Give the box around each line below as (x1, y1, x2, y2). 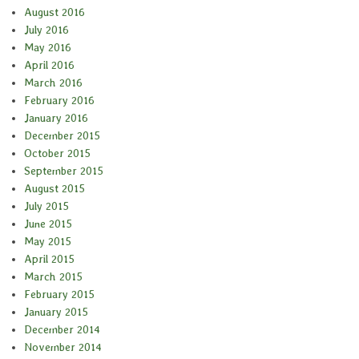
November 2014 (24, 341, 102, 354)
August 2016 (24, 6, 85, 19)
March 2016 (24, 76, 83, 90)
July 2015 (24, 200, 69, 213)
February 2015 (24, 288, 95, 301)
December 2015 (24, 129, 100, 143)
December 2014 (24, 323, 100, 337)
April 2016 (24, 58, 75, 72)
